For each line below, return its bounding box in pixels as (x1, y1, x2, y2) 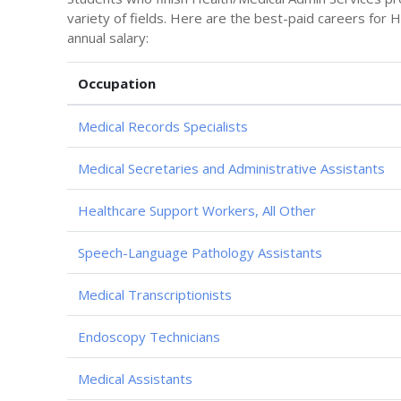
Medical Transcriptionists (78, 286, 232, 303)
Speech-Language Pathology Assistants (78, 243, 322, 261)
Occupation (78, 74, 156, 92)
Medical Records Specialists (78, 117, 248, 135)
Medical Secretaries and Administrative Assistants (78, 159, 385, 177)
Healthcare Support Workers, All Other (78, 201, 316, 219)
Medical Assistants (78, 370, 192, 388)
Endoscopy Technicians (78, 328, 220, 346)
